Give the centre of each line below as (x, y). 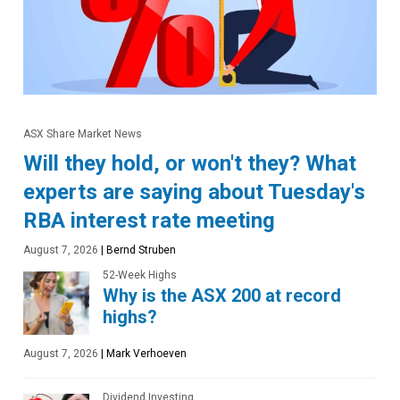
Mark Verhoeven (145, 353)
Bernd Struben (140, 250)
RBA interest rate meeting (149, 220)
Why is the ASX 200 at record (222, 295)
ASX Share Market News (83, 133)
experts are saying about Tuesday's (194, 192)
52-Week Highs (140, 275)
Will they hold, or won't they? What (190, 163)
